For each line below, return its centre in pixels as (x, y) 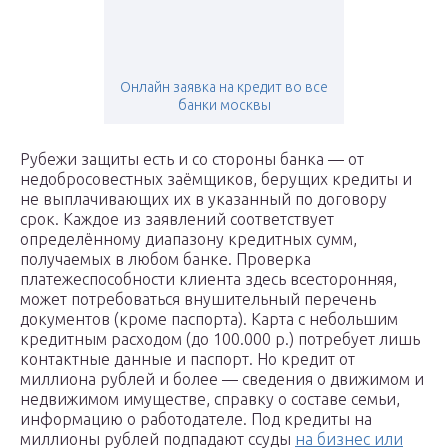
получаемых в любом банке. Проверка (165, 259)
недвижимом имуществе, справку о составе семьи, (210, 399)
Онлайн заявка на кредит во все (224, 87)
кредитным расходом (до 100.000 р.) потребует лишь (220, 339)
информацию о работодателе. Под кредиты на (196, 419)
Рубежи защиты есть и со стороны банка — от (192, 159)
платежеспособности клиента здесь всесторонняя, (208, 279)
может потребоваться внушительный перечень (198, 299)
